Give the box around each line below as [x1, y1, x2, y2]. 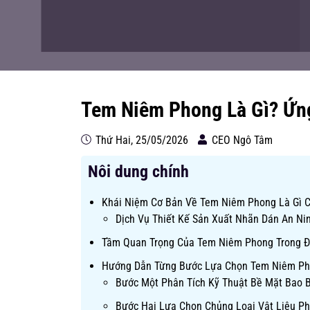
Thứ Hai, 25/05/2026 [93, 134, 188, 147]
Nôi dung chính [88, 162, 189, 181]
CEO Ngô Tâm [212, 134, 273, 147]
